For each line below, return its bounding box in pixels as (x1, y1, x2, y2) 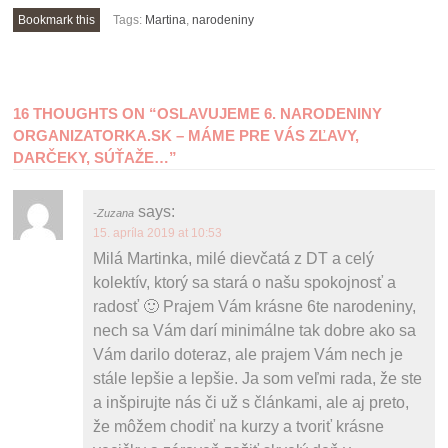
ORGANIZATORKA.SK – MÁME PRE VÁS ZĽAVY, (13, 126, 360, 144)
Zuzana (97, 206, 135, 219)
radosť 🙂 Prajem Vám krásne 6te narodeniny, (93, 297, 417, 315)
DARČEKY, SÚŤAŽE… (13, 148, 170, 166)
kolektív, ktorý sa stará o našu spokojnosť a (93, 273, 397, 291)
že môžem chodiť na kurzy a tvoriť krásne (93, 417, 385, 435)
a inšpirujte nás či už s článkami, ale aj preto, (93, 393, 410, 411)
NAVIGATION (12, 114, 185, 146)
